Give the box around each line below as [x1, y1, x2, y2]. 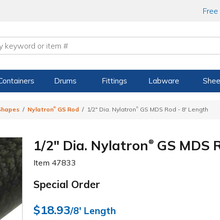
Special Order [33, 177, 101, 191]
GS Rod [56, 106, 79, 113]
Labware [148, 76, 179, 85]
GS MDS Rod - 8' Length [138, 106, 208, 113]
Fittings [102, 76, 128, 85]
